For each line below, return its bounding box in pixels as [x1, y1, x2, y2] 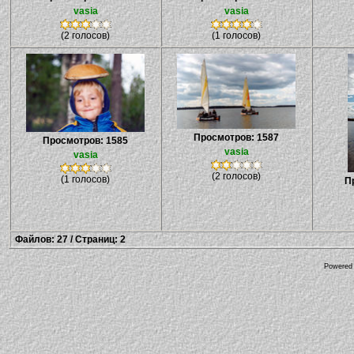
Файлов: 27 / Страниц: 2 [15, 234, 126, 245]
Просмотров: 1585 [43, 135, 128, 146]
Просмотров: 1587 [194, 132, 279, 143]
